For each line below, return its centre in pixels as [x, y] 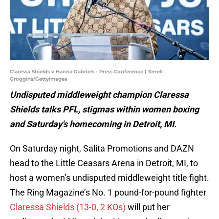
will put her [148, 207]
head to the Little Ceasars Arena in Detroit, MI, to [104, 163]
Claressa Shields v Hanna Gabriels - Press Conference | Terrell [86, 72]
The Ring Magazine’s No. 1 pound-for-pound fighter [108, 193]
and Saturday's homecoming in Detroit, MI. [93, 124]
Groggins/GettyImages [38, 79]
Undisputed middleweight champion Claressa [99, 95]
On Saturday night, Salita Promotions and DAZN [102, 149]
